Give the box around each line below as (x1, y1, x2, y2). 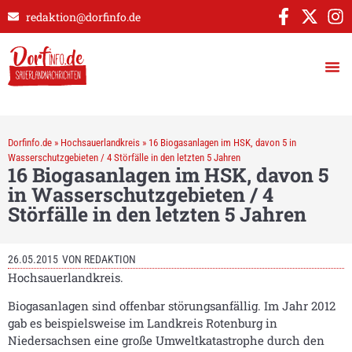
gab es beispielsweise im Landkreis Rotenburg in (8, 315, 277, 332)
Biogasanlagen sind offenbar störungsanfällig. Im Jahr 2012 (8, 298, 335, 314)
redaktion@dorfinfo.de (25, 9, 141, 24)
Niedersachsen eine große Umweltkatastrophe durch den (8, 332, 324, 349)
